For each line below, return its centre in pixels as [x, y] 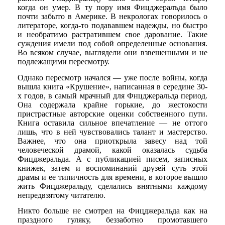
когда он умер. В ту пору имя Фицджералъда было [113, 8]
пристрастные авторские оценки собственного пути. [113, 114]
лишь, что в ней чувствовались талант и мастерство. [113, 132]
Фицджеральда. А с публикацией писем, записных [113, 159]
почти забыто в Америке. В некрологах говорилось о [113, 17]
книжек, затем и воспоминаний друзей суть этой [113, 168]
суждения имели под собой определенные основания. [113, 44]
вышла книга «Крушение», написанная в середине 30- [113, 86]
